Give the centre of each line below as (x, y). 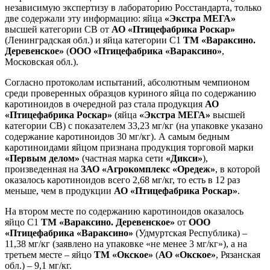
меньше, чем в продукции (59, 191)
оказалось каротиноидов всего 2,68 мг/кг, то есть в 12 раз (122, 180)
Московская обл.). (42, 62)
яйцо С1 (23, 222)
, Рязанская (238, 255)
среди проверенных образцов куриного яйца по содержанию (130, 93)
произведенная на (43, 169)
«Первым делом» (42, 159)
